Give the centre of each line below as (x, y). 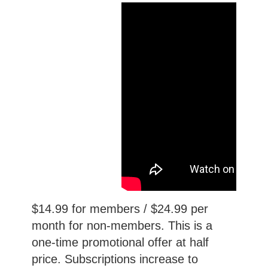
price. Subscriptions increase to (115, 259)
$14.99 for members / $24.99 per (120, 209)
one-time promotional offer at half (120, 243)
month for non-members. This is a (122, 226)
